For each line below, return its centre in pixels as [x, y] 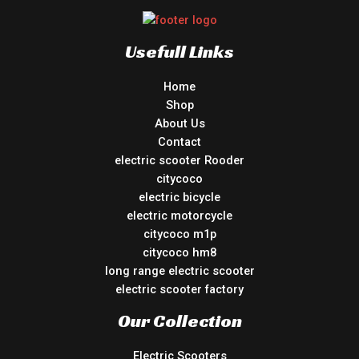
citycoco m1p [179, 234]
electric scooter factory [179, 290]
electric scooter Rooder [179, 161]
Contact [179, 142]
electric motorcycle [179, 216]
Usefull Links [179, 52]
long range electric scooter [179, 271]
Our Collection [179, 321]
